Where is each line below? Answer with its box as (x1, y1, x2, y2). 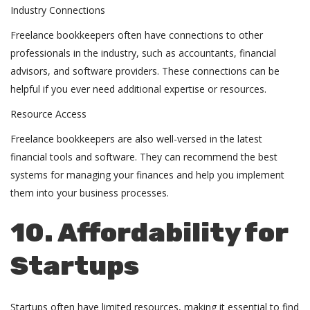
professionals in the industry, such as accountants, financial (10, 46, 276, 60)
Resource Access (10, 107, 89, 120)
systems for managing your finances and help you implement (10, 168, 284, 181)
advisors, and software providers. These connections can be (10, 64, 280, 77)
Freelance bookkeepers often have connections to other (10, 28, 263, 42)
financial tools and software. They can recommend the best (10, 150, 277, 163)
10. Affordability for (10, 217, 288, 248)
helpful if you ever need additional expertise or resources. (10, 82, 269, 95)
